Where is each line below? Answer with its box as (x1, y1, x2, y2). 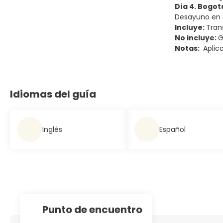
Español (159, 124, 186, 134)
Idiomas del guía (10, 87, 96, 101)
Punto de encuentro (42, 203, 142, 217)
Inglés (42, 124, 62, 134)
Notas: (175, 43, 201, 53)
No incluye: (175, 33, 218, 43)
